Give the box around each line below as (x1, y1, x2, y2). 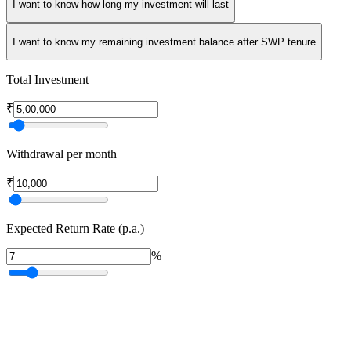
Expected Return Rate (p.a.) (6, 222, 144, 236)
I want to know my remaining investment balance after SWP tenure (13, 35, 316, 48)
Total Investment (6, 73, 89, 87)
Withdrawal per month (6, 147, 117, 161)
